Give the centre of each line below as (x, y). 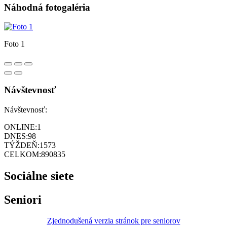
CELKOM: (23, 154)
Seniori (23, 199)
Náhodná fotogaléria (47, 7)
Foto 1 (14, 44)
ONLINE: (21, 127)
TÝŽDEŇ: (22, 145)
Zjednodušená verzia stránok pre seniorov (113, 221)
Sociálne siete (39, 176)
